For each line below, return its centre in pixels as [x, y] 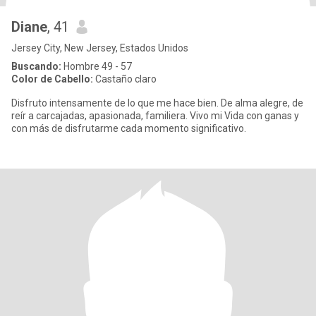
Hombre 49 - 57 [97, 66]
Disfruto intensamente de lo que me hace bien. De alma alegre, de [157, 103]
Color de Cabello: [52, 79]
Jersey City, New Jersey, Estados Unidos [100, 48]
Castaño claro [125, 79]
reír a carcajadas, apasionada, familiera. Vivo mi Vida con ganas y [155, 116]
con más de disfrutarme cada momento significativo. [129, 128]
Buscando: [36, 66]
